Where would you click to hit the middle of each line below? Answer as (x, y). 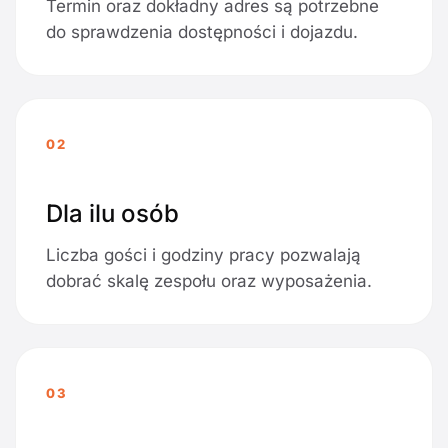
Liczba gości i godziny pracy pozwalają (203, 255)
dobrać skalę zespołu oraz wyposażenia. (209, 281)
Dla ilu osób (112, 214)
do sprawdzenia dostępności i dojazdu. (202, 32)
